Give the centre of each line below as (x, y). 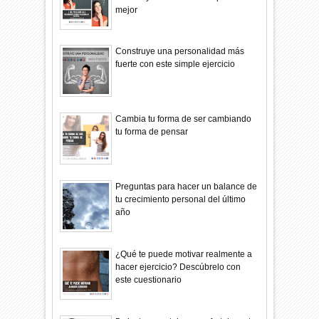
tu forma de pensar (152, 132)
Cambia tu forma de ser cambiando (184, 119)
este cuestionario (149, 279)
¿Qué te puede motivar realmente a (184, 254)
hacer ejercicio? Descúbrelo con (178, 267)
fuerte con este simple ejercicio (176, 64)
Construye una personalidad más (180, 52)
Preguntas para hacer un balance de (187, 187)
